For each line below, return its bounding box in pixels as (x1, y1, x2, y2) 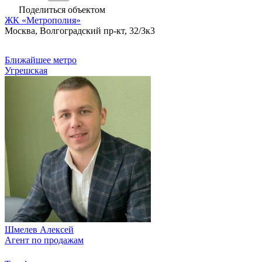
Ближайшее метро (5, 55, 77, 65)
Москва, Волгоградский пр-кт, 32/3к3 (5, 26, 155, 36)
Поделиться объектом (16, 5, 105, 15)
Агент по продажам (5, 235, 84, 246)
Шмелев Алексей (5, 225, 74, 235)
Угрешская (5, 65, 47, 76)
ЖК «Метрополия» (5, 15, 81, 26)
